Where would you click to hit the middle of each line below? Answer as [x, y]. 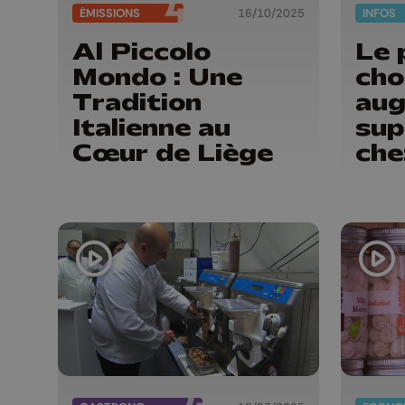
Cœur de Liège [173, 152]
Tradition [137, 102]
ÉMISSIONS [110, 14]
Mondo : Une [157, 76]
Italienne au [151, 127]
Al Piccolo [141, 51]
